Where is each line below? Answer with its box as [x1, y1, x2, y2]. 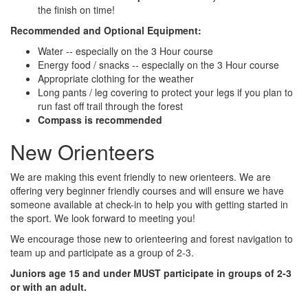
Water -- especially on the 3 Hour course [38, 43, 213, 58]
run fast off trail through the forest [38, 98, 183, 113]
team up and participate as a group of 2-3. [10, 245, 194, 259]
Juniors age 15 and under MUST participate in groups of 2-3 [10, 265, 291, 280]
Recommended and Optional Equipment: [10, 23, 201, 37]
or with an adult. [10, 279, 87, 294]
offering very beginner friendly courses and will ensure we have [10, 183, 284, 197]
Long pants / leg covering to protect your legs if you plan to [38, 85, 293, 99]
